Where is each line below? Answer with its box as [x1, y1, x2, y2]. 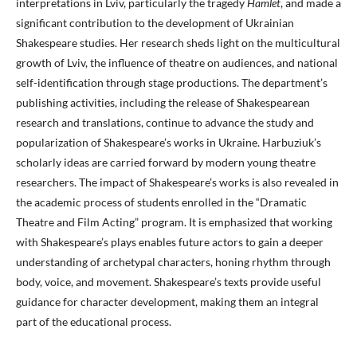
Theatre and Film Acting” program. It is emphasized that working [16, 215, 332, 229]
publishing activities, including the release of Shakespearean [16, 96, 310, 110]
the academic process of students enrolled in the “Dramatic [16, 195, 307, 210]
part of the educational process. [16, 315, 171, 329]
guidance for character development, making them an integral [16, 295, 319, 309]
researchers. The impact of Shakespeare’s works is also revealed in [16, 175, 339, 190]
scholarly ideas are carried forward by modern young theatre [16, 155, 316, 170]
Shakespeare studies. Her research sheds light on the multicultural [16, 36, 340, 50]
